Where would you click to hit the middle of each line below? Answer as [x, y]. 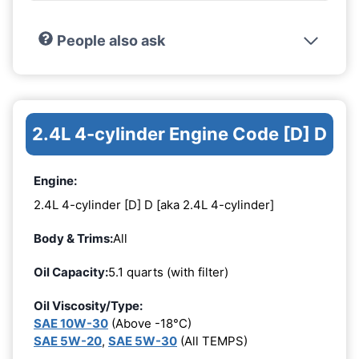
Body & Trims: [73, 238]
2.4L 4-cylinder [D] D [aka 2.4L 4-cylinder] [154, 204]
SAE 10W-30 [71, 323]
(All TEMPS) [212, 341]
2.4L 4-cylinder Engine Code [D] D [179, 134]
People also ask [111, 41]
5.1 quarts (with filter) [168, 272]
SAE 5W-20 [68, 341]
